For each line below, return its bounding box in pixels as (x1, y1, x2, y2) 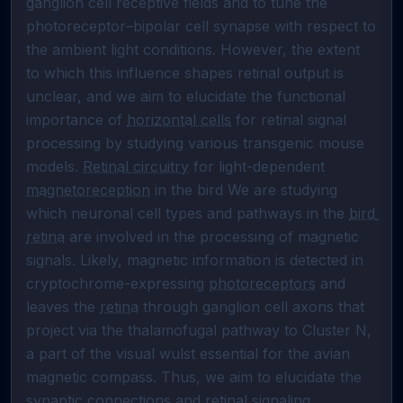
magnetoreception (26, 181, 150, 199)
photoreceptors (209, 274, 316, 292)
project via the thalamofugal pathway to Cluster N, (26, 321, 372, 339)
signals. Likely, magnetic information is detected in (26, 251, 363, 269)
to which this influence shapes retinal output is (26, 64, 344, 82)
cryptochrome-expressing (26, 274, 209, 292)
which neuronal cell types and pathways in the (26, 204, 349, 222)
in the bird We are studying (150, 181, 337, 199)
